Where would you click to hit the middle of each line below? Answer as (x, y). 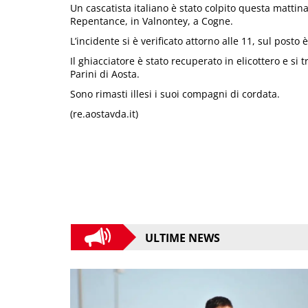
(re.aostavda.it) (104, 113)
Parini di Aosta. (105, 74)
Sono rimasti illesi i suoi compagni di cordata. (175, 93)
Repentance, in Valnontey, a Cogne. (152, 21)
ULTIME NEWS (183, 238)
